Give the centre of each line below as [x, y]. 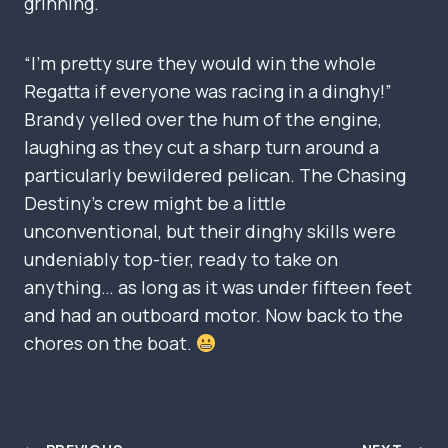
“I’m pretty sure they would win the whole [200, 63]
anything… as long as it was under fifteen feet [218, 287]
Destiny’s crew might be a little [155, 203]
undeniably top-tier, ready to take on [181, 259]
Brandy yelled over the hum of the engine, [203, 119]
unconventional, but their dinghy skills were [210, 231]
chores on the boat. [110, 343]
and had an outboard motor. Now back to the [213, 315]
